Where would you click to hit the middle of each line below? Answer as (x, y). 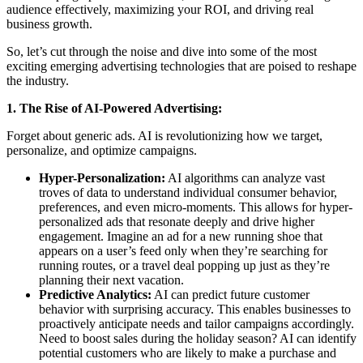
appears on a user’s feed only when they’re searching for (183, 250)
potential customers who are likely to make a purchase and (188, 352)
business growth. (49, 23)
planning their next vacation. (111, 280)
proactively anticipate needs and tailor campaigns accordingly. (196, 323)
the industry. (38, 80)
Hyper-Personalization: (102, 177)
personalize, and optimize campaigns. (102, 150)
